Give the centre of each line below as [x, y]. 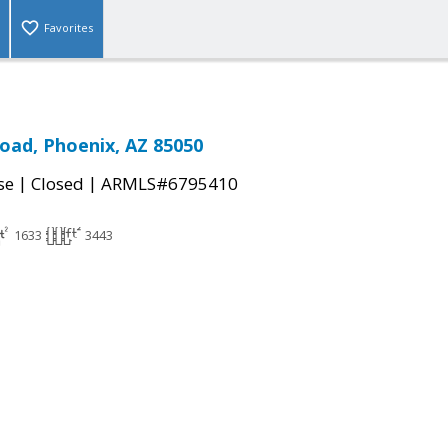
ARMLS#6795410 [169, 184]
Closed [57, 184]
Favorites [68, 28]
